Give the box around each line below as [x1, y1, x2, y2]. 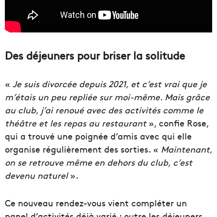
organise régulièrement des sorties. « [5, 143, 161, 155]
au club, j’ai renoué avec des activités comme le [5, 104, 203, 116]
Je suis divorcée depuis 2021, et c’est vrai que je [13, 77, 207, 90]
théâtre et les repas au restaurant [5, 117, 146, 129]
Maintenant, [161, 143, 212, 155]
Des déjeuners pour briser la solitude [5, 48, 185, 63]
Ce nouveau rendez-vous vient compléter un [5, 197, 187, 209]
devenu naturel [5, 169, 68, 182]
